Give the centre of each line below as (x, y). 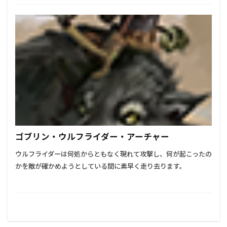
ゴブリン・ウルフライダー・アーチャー (92, 137)
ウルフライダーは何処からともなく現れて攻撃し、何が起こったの (113, 154)
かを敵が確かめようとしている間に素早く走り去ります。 (101, 166)
